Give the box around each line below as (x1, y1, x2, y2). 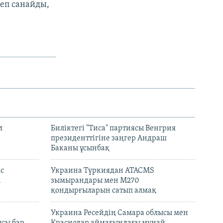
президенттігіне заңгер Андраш (51, 134, 167, 143)
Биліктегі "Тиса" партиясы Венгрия (51, 124, 176, 133)
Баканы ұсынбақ (51, 144, 110, 153)
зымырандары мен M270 (51, 177, 139, 185)
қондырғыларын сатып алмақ (51, 187, 156, 195)
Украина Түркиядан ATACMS (51, 167, 154, 175)
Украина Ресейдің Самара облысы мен (51, 209, 188, 218)
